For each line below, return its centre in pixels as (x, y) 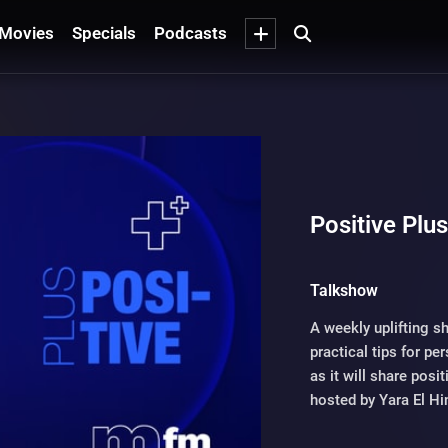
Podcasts (191, 33)
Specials (104, 33)
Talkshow (344, 290)
